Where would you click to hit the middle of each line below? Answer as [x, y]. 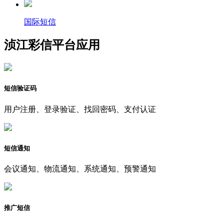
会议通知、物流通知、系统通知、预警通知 [80, 169]
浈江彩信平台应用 [52, 45]
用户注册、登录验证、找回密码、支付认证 [80, 109]
